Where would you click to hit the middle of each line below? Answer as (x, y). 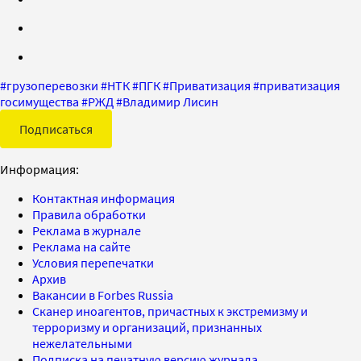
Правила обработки (89, 214)
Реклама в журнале (87, 230)
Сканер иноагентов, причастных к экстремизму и (170, 311)
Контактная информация (104, 198)
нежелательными (82, 343)
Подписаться (56, 129)
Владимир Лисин (170, 101)
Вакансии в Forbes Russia (103, 295)
